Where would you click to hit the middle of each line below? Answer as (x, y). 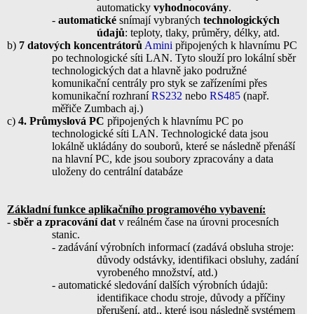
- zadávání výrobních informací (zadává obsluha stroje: (173, 247)
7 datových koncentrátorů (81, 45)
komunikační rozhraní (102, 95)
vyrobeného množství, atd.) (157, 272)
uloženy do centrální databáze (117, 171)
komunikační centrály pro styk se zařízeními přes (159, 83)
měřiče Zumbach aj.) (97, 108)
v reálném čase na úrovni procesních (197, 221)
